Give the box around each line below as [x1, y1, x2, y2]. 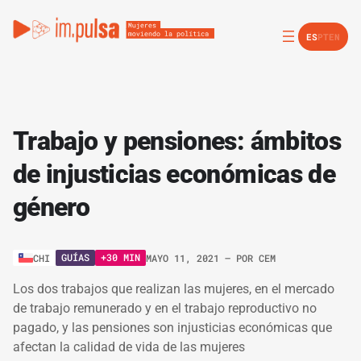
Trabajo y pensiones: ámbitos [13, 126, 342, 156]
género [13, 192, 90, 222]
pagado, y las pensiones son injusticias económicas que [13, 320, 332, 335]
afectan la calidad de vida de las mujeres [13, 339, 245, 355]
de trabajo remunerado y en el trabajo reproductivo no [13, 301, 317, 316]
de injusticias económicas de [13, 159, 336, 189]
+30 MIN [101, 251, 140, 263]
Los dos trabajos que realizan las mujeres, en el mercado [13, 281, 334, 297]
